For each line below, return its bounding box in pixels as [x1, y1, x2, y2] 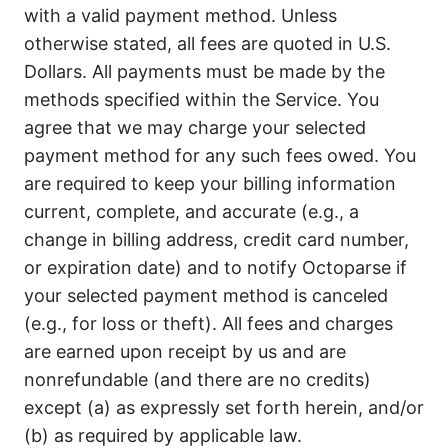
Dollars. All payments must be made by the [24, 61, 385, 82]
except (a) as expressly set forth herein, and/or [24, 397, 424, 418]
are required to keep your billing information [24, 173, 396, 194]
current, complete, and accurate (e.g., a [24, 201, 359, 222]
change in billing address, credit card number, [24, 229, 409, 250]
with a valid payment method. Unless [24, 5, 337, 26]
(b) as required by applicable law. [24, 425, 302, 446]
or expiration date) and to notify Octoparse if [24, 257, 407, 278]
